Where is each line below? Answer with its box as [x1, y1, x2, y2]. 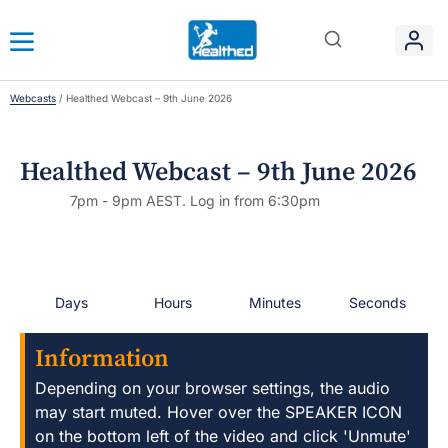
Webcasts [10, 92, 56, 104]
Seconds [348, 294, 406, 311]
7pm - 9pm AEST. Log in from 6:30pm [70, 192, 320, 209]
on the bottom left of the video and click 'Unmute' [35, 426, 411, 446]
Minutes [249, 294, 301, 311]
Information [35, 344, 169, 374]
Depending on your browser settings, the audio [35, 378, 390, 398]
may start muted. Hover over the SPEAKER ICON [35, 402, 402, 422]
